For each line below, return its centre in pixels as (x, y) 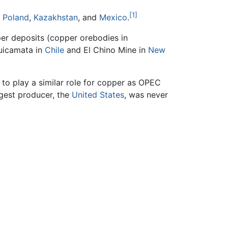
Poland (16, 18)
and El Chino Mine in (106, 50)
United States (98, 95)
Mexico (113, 18)
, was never (146, 95)
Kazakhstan (56, 18)
